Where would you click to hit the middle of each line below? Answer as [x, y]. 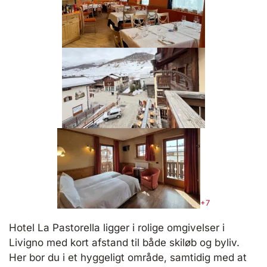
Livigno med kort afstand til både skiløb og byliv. [124, 243]
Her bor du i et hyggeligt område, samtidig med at [128, 258]
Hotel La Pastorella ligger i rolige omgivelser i [117, 228]
